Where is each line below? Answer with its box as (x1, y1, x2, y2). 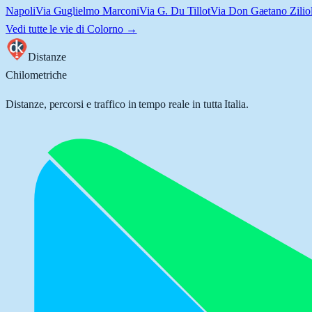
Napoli (6, 5, 36, 17)
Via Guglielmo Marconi (35, 5, 139, 17)
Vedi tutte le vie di (6, 23, 87, 35)
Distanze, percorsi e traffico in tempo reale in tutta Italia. (6, 98, 249, 110)
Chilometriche (6, 69, 68, 81)
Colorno (87, 23, 123, 35)
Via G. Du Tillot (139, 5, 210, 17)
